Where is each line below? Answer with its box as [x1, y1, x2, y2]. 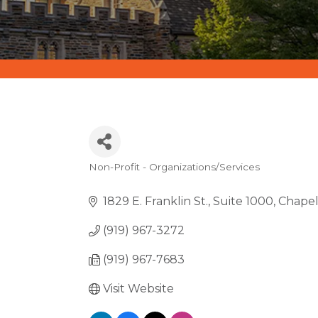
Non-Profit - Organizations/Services [88, 161, 260, 172]
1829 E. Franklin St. [102, 194, 208, 208]
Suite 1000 [212, 194, 273, 208]
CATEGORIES [87, 170, 187, 187]
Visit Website [102, 282, 174, 295]
